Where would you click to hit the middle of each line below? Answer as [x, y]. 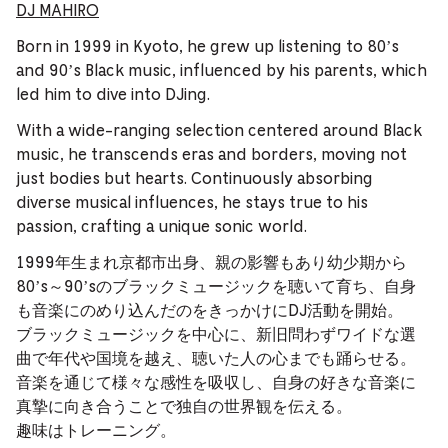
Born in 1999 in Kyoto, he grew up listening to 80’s [207, 46]
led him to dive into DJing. [113, 94]
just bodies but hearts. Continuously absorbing [194, 178]
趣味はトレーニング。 [96, 430]
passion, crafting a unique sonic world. [161, 226]
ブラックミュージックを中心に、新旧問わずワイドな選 [216, 334]
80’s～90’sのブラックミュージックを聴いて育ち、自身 [216, 286]
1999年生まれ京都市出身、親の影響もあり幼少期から [211, 262]
